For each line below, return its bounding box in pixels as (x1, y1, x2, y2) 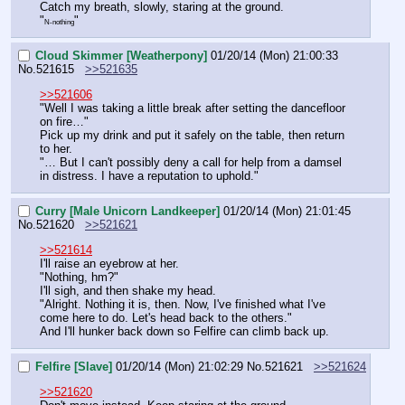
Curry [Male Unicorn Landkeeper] (35, 203, 220, 218)
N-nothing (44, 18, 74, 27)
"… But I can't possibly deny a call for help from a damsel (40, 155, 342, 170)
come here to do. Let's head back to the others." (40, 311, 292, 325)
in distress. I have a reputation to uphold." (40, 169, 259, 184)
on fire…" (40, 115, 89, 129)
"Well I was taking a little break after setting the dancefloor (40, 101, 345, 116)
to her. (40, 142, 72, 156)
